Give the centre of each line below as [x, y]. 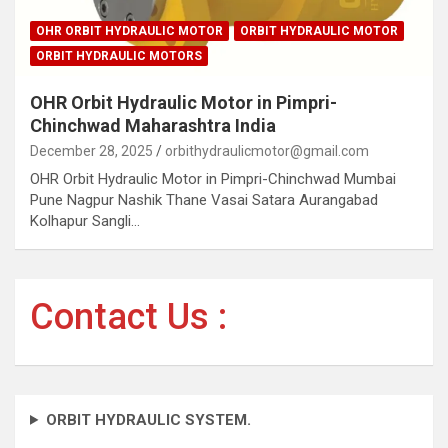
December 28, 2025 [91, 150]
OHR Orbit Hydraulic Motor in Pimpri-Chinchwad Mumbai [213, 178]
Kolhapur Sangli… [85, 220]
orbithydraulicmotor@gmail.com [267, 150]
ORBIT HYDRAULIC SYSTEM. [148, 419]
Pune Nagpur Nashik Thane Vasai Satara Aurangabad [204, 199]
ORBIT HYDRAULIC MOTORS [119, 55]
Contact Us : [128, 316]
